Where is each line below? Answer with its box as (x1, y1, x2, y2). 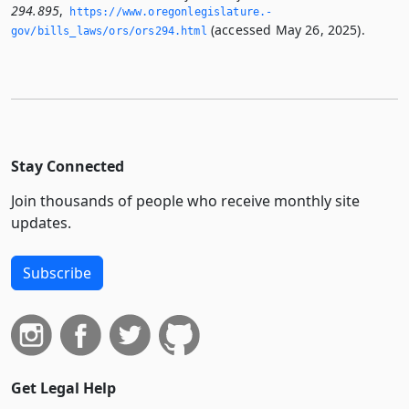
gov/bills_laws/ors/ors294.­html (11, 24, 207, 37)
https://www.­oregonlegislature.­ (69, 5, 273, 18)
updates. (11, 212, 71, 233)
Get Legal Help (11, 377, 116, 398)
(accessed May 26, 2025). (206, 20, 365, 38)
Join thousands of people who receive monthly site (11, 190, 360, 211)
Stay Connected (11, 155, 124, 176)
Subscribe (23, 262, 91, 283)
